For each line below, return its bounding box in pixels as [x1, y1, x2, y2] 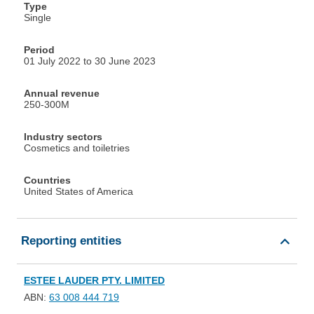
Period [24, 44, 55, 56]
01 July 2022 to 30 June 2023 [24, 55, 156, 67]
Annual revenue [24, 88, 100, 100]
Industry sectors [24, 131, 102, 143]
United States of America [24, 186, 133, 198]
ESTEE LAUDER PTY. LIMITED [24, 275, 165, 287]
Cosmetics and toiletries [24, 142, 130, 154]
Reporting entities [21, 234, 121, 248]
